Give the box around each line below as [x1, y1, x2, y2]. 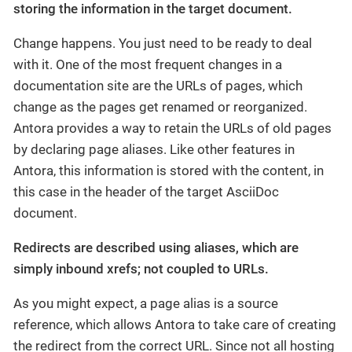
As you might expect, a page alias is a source [13, 295, 278, 311]
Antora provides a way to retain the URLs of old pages [13, 119, 332, 136]
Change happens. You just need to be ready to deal [13, 35, 312, 51]
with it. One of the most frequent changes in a [13, 56, 282, 72]
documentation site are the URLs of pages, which [13, 77, 302, 93]
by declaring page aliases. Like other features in [13, 141, 295, 157]
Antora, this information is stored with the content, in [13, 162, 324, 178]
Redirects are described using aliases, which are [13, 239, 299, 255]
